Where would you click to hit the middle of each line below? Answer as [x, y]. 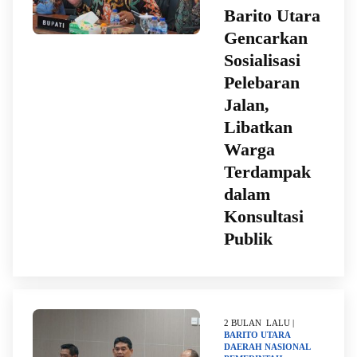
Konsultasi [264, 216]
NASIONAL [288, 347]
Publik [248, 239]
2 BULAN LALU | [259, 323]
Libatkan [258, 127]
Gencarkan [266, 38]
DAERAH [243, 347]
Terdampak [267, 172]
